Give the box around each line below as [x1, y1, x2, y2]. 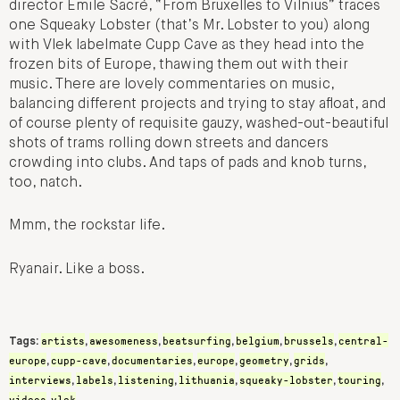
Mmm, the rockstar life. [9, 219, 165, 234]
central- [338, 333, 388, 348]
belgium [236, 333, 279, 348]
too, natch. [9, 176, 82, 191]
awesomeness [89, 333, 158, 348]
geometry [239, 353, 289, 368]
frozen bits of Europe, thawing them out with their [9, 58, 348, 73]
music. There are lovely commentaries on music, [9, 78, 334, 93]
